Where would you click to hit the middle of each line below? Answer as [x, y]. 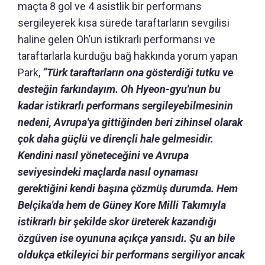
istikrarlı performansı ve [160, 40]
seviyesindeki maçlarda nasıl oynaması [108, 172]
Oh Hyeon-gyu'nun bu [171, 89]
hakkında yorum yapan [186, 56]
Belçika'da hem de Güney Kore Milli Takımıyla [122, 205]
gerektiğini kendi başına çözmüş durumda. [117, 189]
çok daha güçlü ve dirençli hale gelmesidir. [116, 139]
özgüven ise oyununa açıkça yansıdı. [102, 238]
